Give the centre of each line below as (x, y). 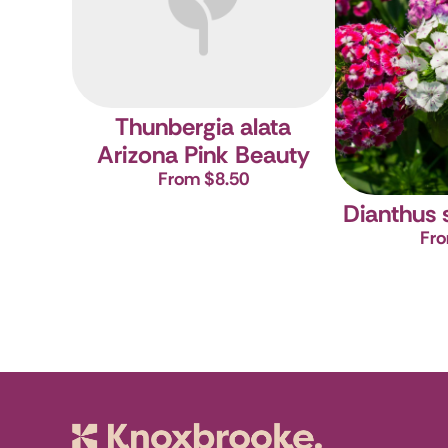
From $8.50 (203, 178)
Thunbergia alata (203, 126)
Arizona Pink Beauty (203, 154)
